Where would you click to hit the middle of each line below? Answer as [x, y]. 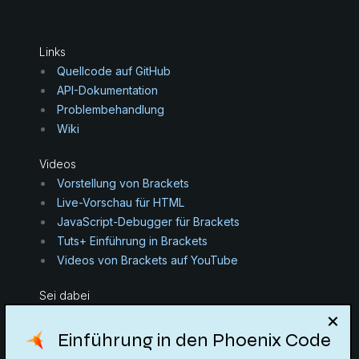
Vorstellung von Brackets [123, 183]
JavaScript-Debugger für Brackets [148, 222]
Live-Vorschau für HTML [120, 202]
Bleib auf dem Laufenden [106, 350]
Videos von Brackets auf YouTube [147, 260]
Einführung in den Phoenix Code [194, 340]
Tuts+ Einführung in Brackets [132, 241]
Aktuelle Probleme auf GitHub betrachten [165, 315]
